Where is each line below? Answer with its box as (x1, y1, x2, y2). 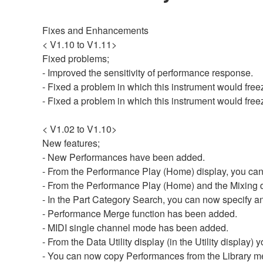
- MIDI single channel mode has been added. (42, 220, 228, 234)
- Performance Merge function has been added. (42, 206, 237, 220)
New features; (42, 136, 100, 150)
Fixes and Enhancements (42, 23, 149, 37)
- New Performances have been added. (42, 150, 205, 164)
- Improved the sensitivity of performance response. (42, 65, 253, 79)
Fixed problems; (42, 51, 109, 65)
